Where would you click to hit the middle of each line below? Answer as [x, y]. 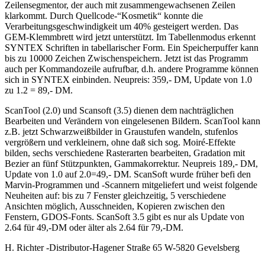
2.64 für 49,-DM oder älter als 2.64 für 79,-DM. [94, 227]
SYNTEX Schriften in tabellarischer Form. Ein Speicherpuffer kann [132, 47]
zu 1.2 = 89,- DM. [39, 90]
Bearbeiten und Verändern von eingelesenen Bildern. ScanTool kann [132, 121]
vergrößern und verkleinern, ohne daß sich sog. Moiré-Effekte [120, 142]
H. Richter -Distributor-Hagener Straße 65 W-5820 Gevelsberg [122, 247]
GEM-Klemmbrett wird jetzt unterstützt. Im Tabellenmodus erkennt [130, 37]
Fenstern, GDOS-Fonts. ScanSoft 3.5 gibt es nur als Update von [125, 216]
